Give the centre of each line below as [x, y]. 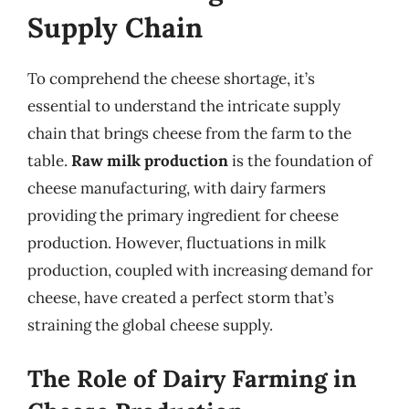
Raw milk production [150, 161]
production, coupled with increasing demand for [200, 270]
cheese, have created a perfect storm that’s [181, 298]
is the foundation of [300, 161]
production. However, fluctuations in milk [177, 243]
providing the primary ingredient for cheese [183, 215]
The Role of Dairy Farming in [192, 378]
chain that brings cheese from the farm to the [189, 133]
